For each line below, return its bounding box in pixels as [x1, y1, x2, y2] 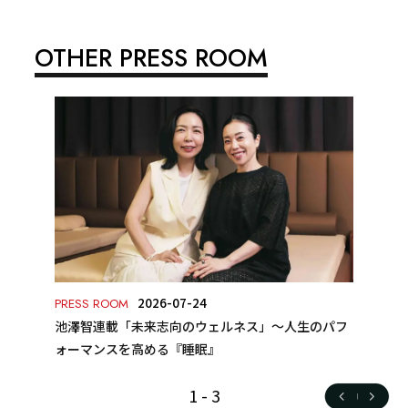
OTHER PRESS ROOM [35, 40, 269, 76]
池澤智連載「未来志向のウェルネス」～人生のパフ [55, 316, 349, 335]
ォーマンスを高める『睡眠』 [55, 339, 221, 358]
